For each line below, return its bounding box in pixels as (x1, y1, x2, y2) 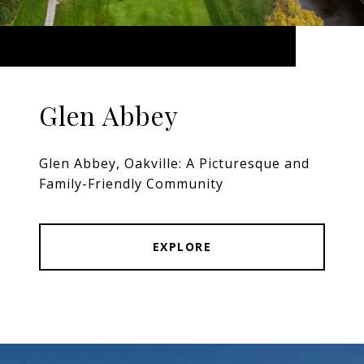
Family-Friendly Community (39, 175, 223, 193)
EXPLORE (152, 239, 212, 255)
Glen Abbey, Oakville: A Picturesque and (39, 154, 310, 173)
